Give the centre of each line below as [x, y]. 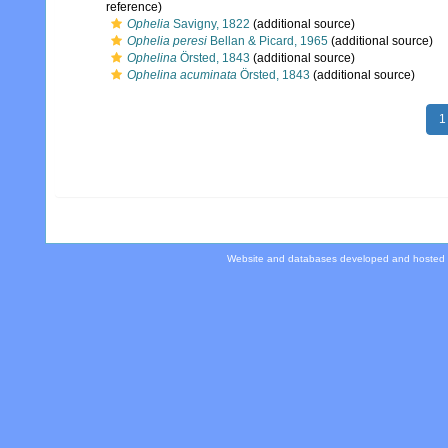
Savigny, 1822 [210, 24]
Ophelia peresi [167, 41]
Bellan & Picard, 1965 [267, 41]
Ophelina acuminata [182, 75]
